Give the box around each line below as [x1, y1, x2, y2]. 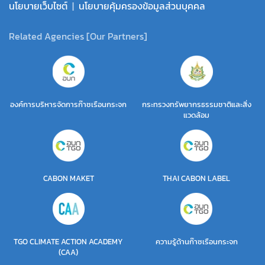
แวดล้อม [183, 109, 210, 121]
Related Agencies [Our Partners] [9, 29, 147, 44]
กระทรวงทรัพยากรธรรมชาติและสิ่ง [141, 99, 251, 111]
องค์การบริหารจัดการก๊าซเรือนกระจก [10, 99, 127, 111]
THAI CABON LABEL [163, 173, 231, 185]
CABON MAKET [43, 173, 94, 185]
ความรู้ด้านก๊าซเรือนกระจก [155, 236, 238, 248]
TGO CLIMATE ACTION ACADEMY [14, 236, 124, 248]
